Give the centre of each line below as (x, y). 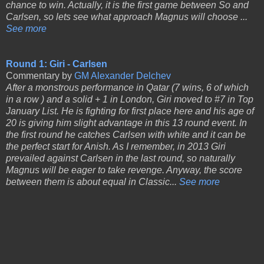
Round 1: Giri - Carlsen (57, 64)
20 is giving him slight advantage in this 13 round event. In (126, 123)
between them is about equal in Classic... (93, 182)
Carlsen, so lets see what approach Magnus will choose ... (127, 17)
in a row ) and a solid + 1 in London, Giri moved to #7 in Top (130, 100)
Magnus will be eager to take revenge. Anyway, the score (124, 170)
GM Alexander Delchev (123, 76)
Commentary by (40, 76)
